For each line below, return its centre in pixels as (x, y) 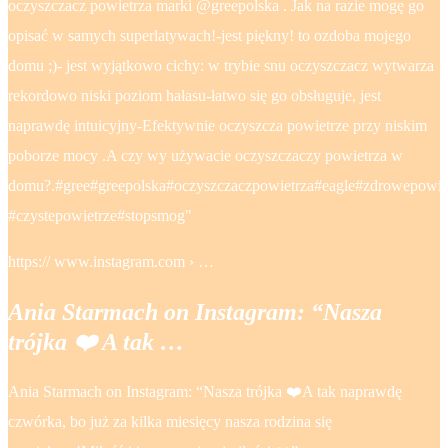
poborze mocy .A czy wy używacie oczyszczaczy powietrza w (205, 155)
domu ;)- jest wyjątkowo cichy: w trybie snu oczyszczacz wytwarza (221, 65)
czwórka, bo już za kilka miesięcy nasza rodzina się (170, 421)
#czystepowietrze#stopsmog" (100, 215)
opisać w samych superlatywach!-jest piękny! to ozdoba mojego (209, 35)
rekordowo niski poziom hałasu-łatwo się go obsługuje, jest (194, 95)
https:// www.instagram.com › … (111, 261)
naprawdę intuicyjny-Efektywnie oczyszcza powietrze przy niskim (217, 125)
